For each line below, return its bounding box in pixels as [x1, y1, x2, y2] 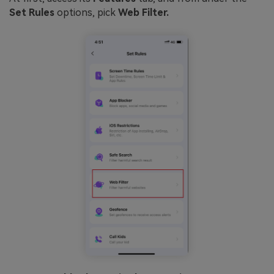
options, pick [54, 7, 118, 19]
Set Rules [9, 7, 54, 19]
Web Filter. [118, 7, 169, 19]
